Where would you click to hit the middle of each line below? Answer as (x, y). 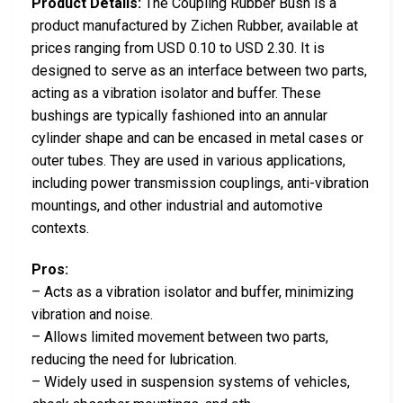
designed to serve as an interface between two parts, (199, 70)
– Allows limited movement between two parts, (180, 336)
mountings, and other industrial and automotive (177, 205)
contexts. (60, 228)
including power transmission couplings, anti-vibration (200, 183)
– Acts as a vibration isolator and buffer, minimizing (193, 291)
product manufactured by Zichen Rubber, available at (195, 25)
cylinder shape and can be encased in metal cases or (197, 138)
